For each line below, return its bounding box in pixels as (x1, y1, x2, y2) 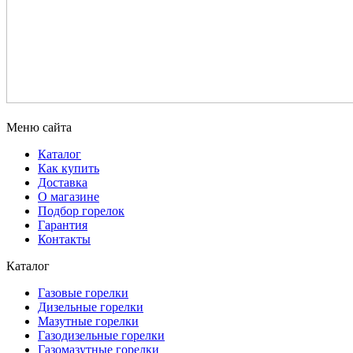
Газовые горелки (38, 285, 128, 299)
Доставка (38, 175, 87, 189)
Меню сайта (6, 120, 72, 134)
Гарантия (38, 217, 87, 232)
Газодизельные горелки (38, 328, 165, 342)
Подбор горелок (38, 203, 124, 217)
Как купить (38, 161, 99, 175)
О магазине (38, 189, 99, 203)
